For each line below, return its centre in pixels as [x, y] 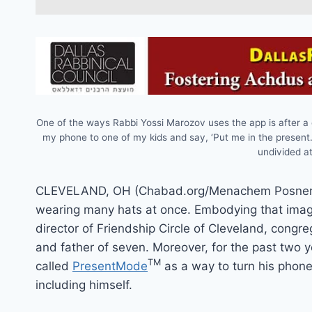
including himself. [84, 284]
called [54, 266]
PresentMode [110, 266]
